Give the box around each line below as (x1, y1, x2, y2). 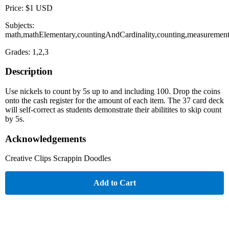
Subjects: (5, 20, 34, 30)
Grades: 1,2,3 (5, 47, 49, 56)
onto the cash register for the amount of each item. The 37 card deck (5, 96, 224, 105)
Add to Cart (93, 178, 136, 188)
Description (5, 66, 53, 77)
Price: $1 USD (5, 3, 53, 12)
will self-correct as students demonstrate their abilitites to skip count (5, 105, 221, 114)
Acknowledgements (5, 133, 86, 144)
